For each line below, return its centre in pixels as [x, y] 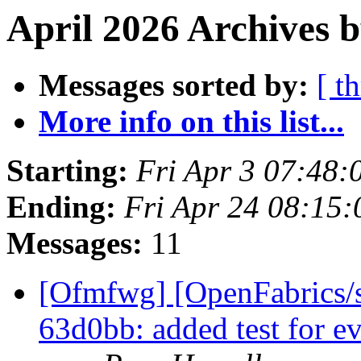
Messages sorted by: [174, 85]
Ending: [61, 207]
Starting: [67, 171]
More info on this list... [191, 122]
